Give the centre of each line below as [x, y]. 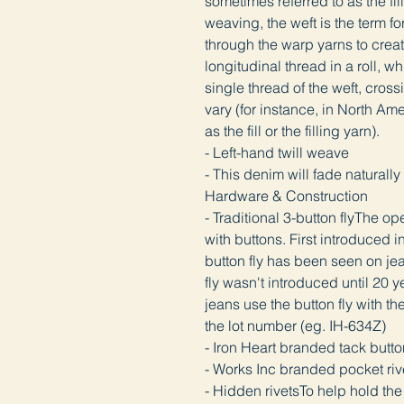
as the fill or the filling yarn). [297, 131]
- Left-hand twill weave [277, 153]
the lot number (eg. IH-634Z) [295, 326]
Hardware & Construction [286, 196]
